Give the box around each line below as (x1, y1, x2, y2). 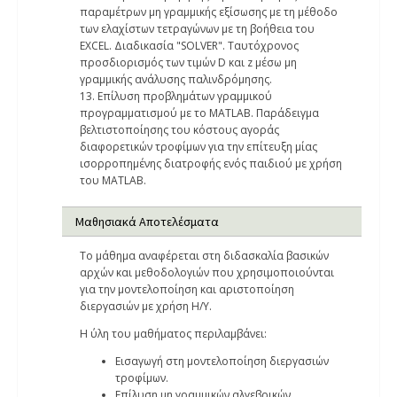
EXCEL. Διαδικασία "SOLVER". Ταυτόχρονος (80, 38, 299, 53)
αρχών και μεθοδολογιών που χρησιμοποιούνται (80, 265, 334, 280)
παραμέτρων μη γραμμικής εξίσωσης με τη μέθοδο (80, 4, 338, 19)
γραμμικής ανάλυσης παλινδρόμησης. (80, 72, 272, 87)
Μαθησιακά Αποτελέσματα (75, 214, 219, 230)
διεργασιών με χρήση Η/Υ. (80, 299, 212, 314)
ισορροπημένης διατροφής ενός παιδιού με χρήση (80, 156, 342, 171)
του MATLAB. (80, 173, 146, 188)
